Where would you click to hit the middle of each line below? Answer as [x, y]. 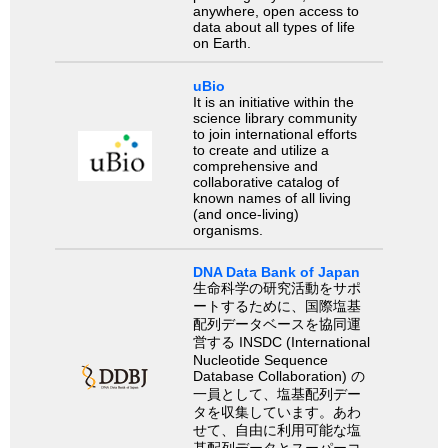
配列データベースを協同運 [276, 323]
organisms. [227, 229]
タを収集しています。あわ [276, 411]
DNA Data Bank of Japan [276, 271]
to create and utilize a [260, 149]
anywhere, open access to [275, 11]
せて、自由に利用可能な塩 [276, 429]
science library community [274, 117]
